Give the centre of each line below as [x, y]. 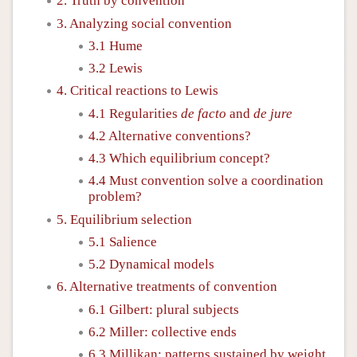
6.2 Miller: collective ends [163, 331]
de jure [273, 113]
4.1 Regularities [135, 113]
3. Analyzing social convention [144, 23]
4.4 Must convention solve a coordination [206, 181]
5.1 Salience [123, 241]
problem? [115, 197]
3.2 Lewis [116, 68]
